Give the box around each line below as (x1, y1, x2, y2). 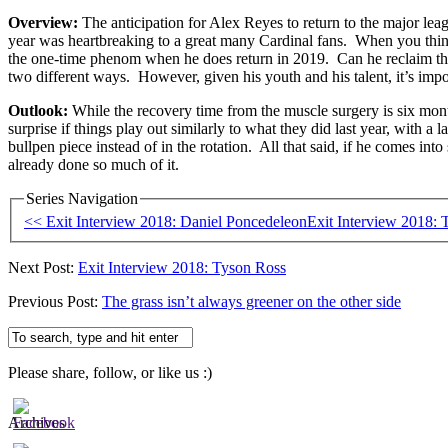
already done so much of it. (8, 155, 179, 173)
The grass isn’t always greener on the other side (102, 293, 401, 311)
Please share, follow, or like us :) (8, 364, 212, 382)
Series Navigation (26, 189, 138, 207)
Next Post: (8, 259, 78, 277)
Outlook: (8, 101, 72, 119)
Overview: (8, 13, 82, 31)
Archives (8, 414, 65, 432)
